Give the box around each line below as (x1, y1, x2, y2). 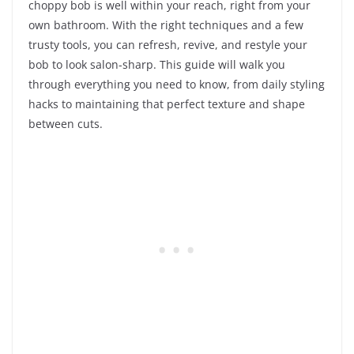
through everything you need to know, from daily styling (28, 77, 325, 92)
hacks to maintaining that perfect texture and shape (28, 96, 305, 112)
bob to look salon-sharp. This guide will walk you (28, 57, 285, 73)
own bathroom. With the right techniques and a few (28, 17, 303, 33)
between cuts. (28, 116, 103, 132)
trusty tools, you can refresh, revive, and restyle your (28, 37, 307, 53)
